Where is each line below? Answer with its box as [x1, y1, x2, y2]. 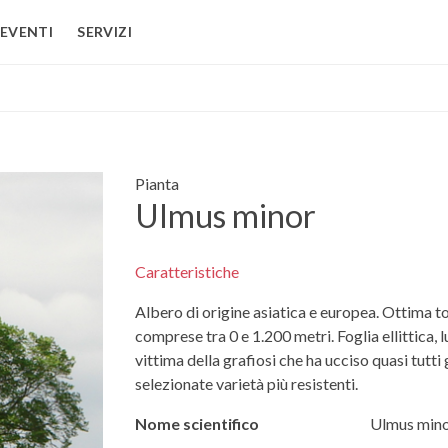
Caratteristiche [134, 262, 239, 282]
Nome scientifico [134, 414, 259, 434]
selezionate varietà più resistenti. [134, 374, 358, 394]
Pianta [134, 174, 179, 193]
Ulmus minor [134, 196, 316, 235]
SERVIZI [77, 23, 132, 40]
